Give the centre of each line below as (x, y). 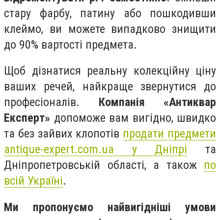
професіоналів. (51, 102)
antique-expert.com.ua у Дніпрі (96, 150)
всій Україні (33, 181)
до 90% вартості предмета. (70, 44)
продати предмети (170, 134)
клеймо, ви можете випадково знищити (110, 29)
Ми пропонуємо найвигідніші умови (110, 207)
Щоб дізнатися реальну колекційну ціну (110, 71)
